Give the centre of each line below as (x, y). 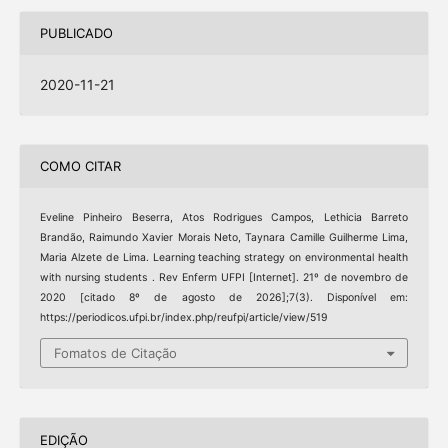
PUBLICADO (76, 33)
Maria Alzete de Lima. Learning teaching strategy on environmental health (224, 257)
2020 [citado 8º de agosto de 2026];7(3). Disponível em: (224, 297)
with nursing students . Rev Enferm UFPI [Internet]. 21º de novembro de (224, 277)
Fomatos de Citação (115, 353)
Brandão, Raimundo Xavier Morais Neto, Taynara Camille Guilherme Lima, (224, 237)
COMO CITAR (80, 166)
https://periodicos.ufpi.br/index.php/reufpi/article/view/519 (183, 317)
